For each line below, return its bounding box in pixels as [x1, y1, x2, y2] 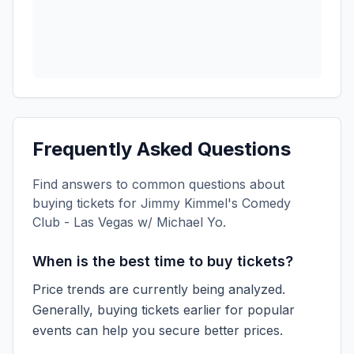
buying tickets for [32, 195, 141, 211]
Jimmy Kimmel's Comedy [141, 195, 291, 211]
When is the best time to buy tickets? [32, 253, 293, 269]
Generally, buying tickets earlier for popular [32, 302, 295, 318]
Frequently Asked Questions [32, 137, 291, 160]
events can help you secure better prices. [32, 322, 283, 338]
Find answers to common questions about [32, 176, 284, 192]
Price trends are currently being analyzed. [32, 281, 285, 297]
